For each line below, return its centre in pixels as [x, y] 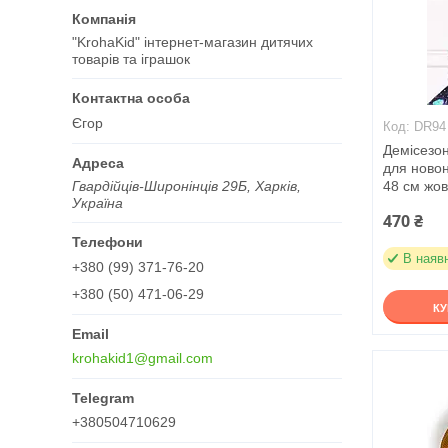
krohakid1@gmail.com [142, 357]
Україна [97, 202]
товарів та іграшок [131, 59]
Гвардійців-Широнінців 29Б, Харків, [186, 185]
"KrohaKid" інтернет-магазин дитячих [192, 42]
